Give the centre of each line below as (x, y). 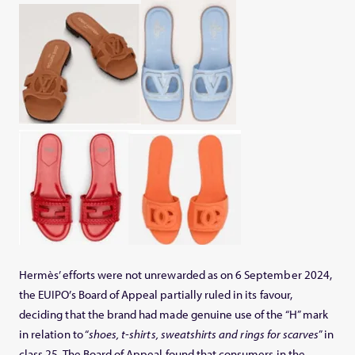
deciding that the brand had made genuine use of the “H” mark (174, 314)
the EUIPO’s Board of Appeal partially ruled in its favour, (156, 294)
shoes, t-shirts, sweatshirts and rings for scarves (204, 334)
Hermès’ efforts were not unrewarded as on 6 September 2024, (176, 274)
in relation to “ (54, 334)
